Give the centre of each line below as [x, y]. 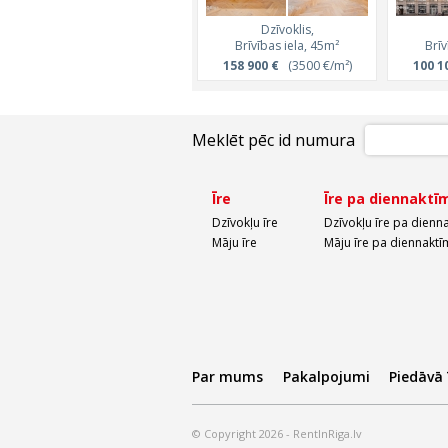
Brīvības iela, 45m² [287, 45]
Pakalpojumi [326, 376]
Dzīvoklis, [287, 29]
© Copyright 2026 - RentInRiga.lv [277, 433]
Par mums [227, 376]
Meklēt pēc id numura [273, 140]
